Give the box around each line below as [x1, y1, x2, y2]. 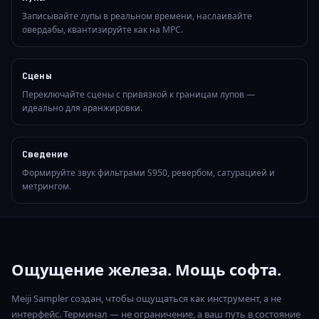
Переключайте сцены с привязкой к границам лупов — [22, 88, 255, 101]
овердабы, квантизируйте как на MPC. [22, 23, 183, 36]
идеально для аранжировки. [22, 102, 142, 115]
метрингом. [22, 180, 71, 193]
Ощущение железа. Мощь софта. [11, 258, 281, 281]
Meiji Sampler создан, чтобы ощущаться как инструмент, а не [11, 292, 281, 305]
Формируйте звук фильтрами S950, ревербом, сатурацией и [22, 167, 275, 179]
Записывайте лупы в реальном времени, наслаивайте [22, 10, 252, 23]
